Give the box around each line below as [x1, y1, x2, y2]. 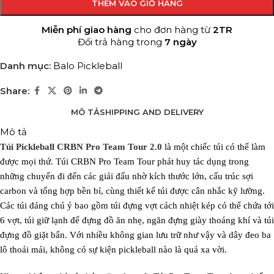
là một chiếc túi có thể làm [162, 142, 265, 152]
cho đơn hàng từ [131, 24, 213, 36]
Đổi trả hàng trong [77, 36, 165, 48]
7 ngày [164, 36, 197, 48]
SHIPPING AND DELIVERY [99, 107, 204, 117]
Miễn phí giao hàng [42, 24, 131, 36]
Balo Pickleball [53, 60, 122, 72]
